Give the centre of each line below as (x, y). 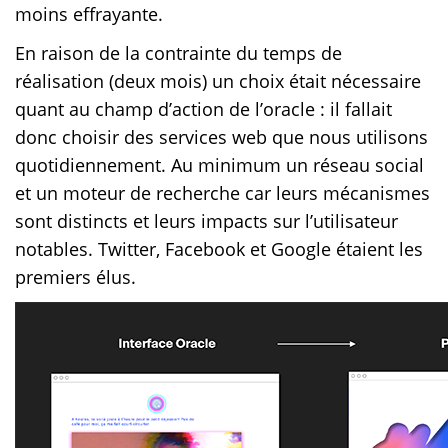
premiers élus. (75, 276)
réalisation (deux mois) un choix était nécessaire (218, 80)
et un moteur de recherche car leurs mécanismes (222, 192)
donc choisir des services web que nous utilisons (221, 136)
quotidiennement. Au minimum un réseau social (219, 164)
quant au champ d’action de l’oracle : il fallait (203, 108)
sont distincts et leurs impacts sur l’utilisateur (206, 220)
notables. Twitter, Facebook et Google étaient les (219, 248)
